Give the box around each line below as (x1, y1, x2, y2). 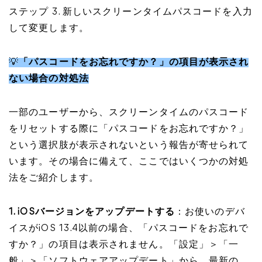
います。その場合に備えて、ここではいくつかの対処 (9, 157, 249, 167)
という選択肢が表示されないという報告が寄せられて (9, 141, 249, 150)
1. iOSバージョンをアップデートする (9, 208, 175, 217)
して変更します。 (9, 24, 89, 33)
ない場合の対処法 (9, 74, 89, 84)
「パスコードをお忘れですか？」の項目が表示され (19, 58, 249, 67)
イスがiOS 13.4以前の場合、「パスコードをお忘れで (9, 224, 249, 233)
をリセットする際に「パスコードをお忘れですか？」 (9, 125, 249, 134)
